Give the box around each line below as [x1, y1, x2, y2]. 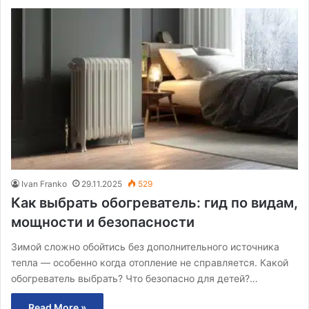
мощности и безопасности [11, 214, 195, 231]
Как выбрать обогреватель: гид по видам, [11, 195, 298, 212]
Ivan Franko [21, 179, 67, 190]
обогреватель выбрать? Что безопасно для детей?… [11, 272, 258, 285]
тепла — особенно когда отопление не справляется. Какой [11, 257, 288, 269]
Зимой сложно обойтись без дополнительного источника [11, 241, 279, 253]
